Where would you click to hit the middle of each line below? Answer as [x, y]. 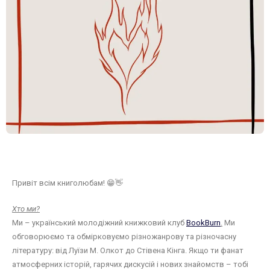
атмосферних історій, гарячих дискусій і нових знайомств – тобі [130, 264]
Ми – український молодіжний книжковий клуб [99, 223]
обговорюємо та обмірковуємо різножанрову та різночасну [124, 237]
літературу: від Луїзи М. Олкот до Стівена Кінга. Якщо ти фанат [128, 250]
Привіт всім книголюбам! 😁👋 [67, 183]
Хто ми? [26, 209]
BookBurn [203, 223]
